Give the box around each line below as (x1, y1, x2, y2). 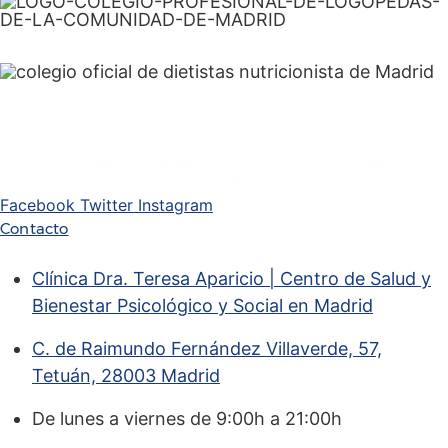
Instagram (138, 194, 213, 215)
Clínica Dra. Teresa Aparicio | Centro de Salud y (32, 267, 431, 289)
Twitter (80, 194, 133, 215)
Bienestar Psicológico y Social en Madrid (32, 294, 373, 316)
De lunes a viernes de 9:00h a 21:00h (32, 407, 342, 429)
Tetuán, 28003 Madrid (32, 364, 220, 386)
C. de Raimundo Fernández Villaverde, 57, (32, 337, 382, 359)
